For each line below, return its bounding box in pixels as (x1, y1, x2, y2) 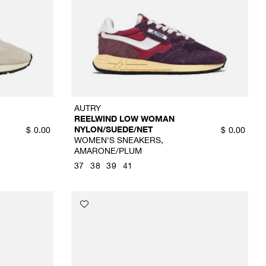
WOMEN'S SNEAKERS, (74, 135, 163, 145)
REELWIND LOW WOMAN (74, 113, 175, 124)
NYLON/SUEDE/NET (74, 124, 153, 135)
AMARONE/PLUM (74, 145, 142, 156)
